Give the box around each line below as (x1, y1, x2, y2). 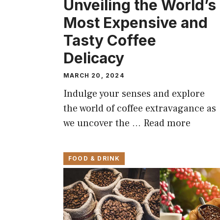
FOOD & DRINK (68, 155, 120, 163)
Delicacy (63, 49, 124, 67)
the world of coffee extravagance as (63, 102, 216, 115)
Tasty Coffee (63, 31, 156, 50)
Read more (143, 117, 191, 130)
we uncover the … (63, 117, 143, 130)
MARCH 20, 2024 (63, 72, 124, 80)
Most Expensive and (63, 14, 208, 32)
